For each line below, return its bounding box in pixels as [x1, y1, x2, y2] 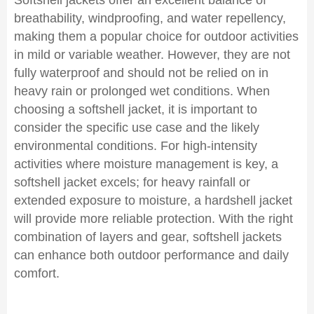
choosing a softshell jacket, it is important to [14, 102, 257, 116]
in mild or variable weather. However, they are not [14, 48, 290, 62]
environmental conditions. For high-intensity [14, 139, 257, 153]
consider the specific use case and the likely [14, 121, 259, 135]
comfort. [14, 266, 60, 280]
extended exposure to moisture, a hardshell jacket [14, 193, 292, 207]
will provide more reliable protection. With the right [14, 212, 293, 226]
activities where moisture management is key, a [14, 157, 278, 171]
